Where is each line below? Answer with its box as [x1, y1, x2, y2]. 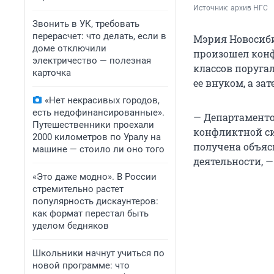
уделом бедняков [32, 220, 109, 231]
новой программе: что [32, 260, 130, 271]
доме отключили [32, 43, 106, 54]
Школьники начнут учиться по [32, 248, 165, 259]
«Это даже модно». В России [32, 171, 157, 182]
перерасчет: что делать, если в [32, 31, 166, 42]
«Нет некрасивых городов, [45, 95, 160, 106]
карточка [32, 67, 71, 78]
